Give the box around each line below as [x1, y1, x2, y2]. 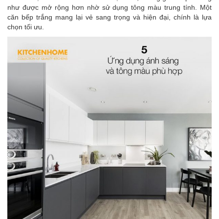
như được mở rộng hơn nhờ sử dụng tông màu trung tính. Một [7, 3, 212, 12]
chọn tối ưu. [7, 23, 44, 31]
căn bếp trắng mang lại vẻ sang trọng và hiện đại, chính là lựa [7, 13, 212, 22]
